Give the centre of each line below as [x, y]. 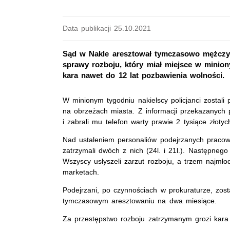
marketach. [81, 172]
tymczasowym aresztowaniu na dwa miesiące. [140, 201]
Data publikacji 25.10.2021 [107, 28]
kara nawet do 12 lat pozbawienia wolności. [144, 75]
